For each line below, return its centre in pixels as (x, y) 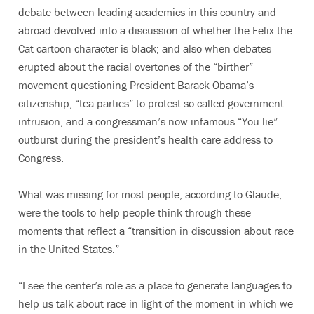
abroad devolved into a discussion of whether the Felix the (155, 30)
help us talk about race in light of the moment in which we (156, 303)
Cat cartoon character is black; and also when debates (145, 48)
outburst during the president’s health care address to (145, 139)
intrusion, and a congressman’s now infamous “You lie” (148, 121)
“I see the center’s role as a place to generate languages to (155, 285)
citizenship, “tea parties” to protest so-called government (151, 103)
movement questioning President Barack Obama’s (136, 84)
